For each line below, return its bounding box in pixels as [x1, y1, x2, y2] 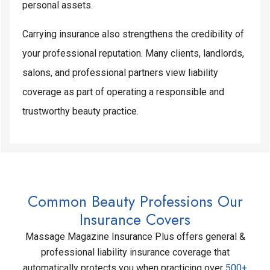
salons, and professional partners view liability [22, 66, 218, 78]
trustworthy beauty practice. [22, 105, 139, 117]
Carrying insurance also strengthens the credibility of [22, 28, 244, 40]
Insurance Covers [80, 208, 190, 230]
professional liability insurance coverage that [40, 246, 230, 258]
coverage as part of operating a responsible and [22, 86, 224, 98]
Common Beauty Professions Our [27, 190, 243, 212]
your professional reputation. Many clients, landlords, [22, 47, 244, 59]
